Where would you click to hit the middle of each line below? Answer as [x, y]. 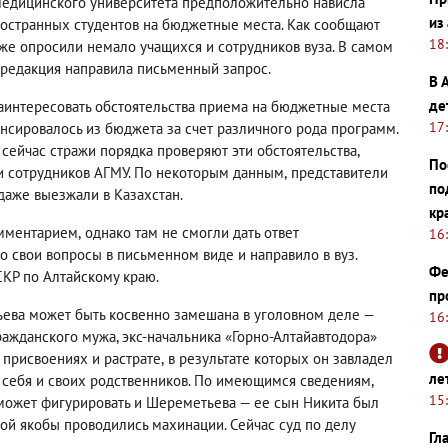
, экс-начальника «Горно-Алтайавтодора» [246, 336]
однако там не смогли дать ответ [192, 232]
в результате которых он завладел [280, 358]
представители [339, 172]
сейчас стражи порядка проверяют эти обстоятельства [179, 150]
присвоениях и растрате [82, 358]
